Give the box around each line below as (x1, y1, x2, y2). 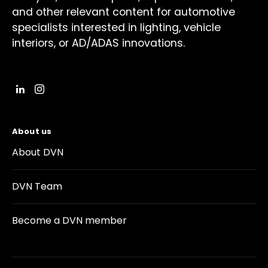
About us (12, 126, 52, 137)
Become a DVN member (12, 214, 127, 227)
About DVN (12, 145, 63, 159)
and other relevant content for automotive (12, 5, 235, 19)
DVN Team (12, 179, 62, 193)
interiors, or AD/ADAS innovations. (12, 36, 185, 50)
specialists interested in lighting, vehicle (12, 20, 221, 35)
